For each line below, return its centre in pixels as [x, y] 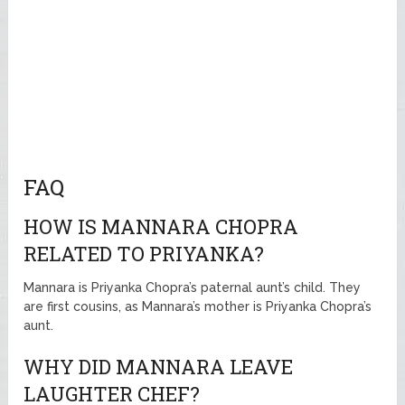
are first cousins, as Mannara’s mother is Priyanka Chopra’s [198, 307]
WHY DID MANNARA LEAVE [159, 367]
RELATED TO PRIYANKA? [144, 254]
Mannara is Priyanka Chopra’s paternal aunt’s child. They [193, 288]
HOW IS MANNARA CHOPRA [161, 227]
